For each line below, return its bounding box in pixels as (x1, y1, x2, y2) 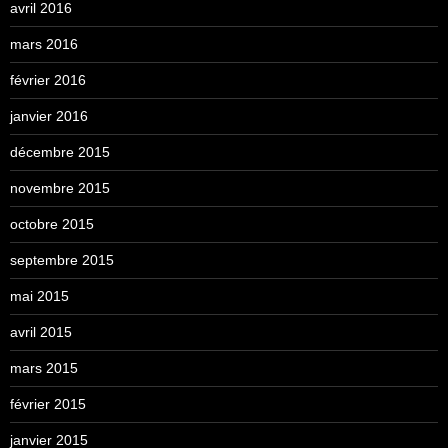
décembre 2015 (10, 143, 110, 160)
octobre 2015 (10, 215, 94, 232)
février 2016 (10, 71, 86, 88)
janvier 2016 (10, 107, 88, 124)
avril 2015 (10, 323, 72, 340)
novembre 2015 (10, 179, 110, 196)
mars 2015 (10, 359, 78, 376)
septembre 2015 (10, 251, 114, 268)
